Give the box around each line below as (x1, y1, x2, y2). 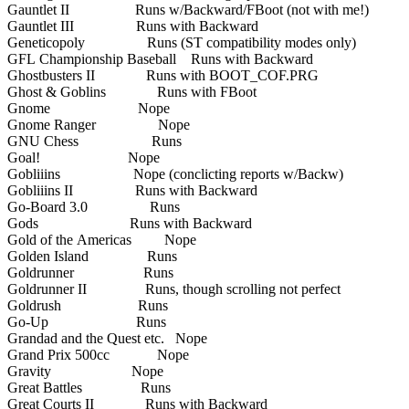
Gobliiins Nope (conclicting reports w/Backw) (7, 165, 343, 182)
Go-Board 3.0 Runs (7, 198, 180, 215)
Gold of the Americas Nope (7, 231, 196, 247)
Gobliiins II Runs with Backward (7, 182, 257, 198)
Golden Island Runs (7, 247, 177, 264)
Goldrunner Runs (7, 264, 173, 280)
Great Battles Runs (7, 379, 171, 395)
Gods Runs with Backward (7, 215, 252, 231)
